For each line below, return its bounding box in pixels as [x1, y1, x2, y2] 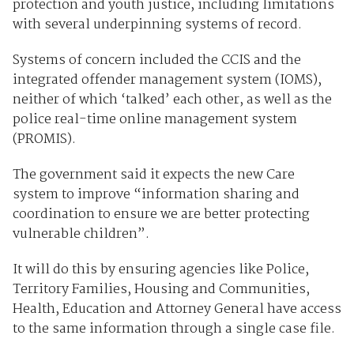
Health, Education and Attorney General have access [12, 299, 341, 321]
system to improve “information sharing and [12, 184, 299, 206]
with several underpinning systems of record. [12, 14, 302, 36]
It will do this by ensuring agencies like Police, [12, 259, 309, 281]
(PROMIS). [12, 129, 76, 151]
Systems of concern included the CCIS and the [12, 50, 301, 72]
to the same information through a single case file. [12, 318, 335, 341]
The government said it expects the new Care [12, 164, 295, 186]
